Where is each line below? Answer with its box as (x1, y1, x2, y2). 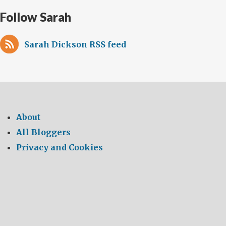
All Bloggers (16, 127, 71, 137)
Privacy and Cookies (16, 142, 103, 152)
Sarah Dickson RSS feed (24, 39, 126, 49)
